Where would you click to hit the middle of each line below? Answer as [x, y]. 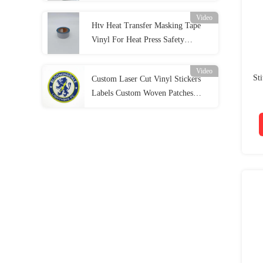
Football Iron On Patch [130, 107]
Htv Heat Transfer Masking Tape [146, 26]
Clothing [106, 54]
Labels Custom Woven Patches [142, 93]
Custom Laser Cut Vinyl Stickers [146, 79]
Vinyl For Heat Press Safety [138, 40]
